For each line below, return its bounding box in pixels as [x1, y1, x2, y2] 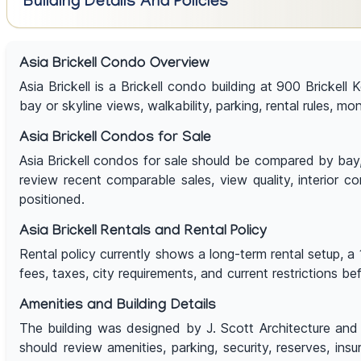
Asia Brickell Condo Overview [19, 56, 210, 74]
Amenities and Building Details [19, 298, 216, 316]
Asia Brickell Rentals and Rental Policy [19, 224, 267, 242]
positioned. [19, 191, 85, 208]
